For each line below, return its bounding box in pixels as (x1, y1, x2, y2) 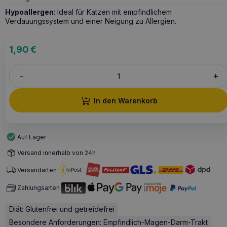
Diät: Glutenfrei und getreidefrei (9, 204, 115, 213)
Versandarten (17, 166, 57, 174)
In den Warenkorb (93, 96, 158, 105)
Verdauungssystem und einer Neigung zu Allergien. (5, 16, 176, 25)
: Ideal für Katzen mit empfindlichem (54, 7, 172, 16)
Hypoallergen (5, 7, 54, 16)
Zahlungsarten (17, 184, 60, 192)
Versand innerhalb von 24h (17, 149, 96, 157)
